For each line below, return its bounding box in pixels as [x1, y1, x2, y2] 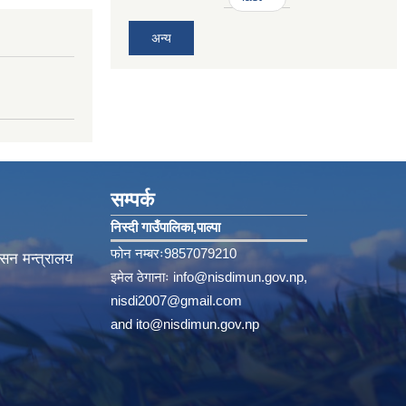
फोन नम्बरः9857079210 [111, 246, 237, 262]
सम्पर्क [111, 188, 154, 212]
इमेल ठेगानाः [111, 269, 173, 285]
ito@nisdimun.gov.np [136, 316, 259, 333]
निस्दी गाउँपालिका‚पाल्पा [111, 219, 220, 236]
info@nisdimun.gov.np [173, 269, 304, 285]
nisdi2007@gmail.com [111, 293, 242, 309]
